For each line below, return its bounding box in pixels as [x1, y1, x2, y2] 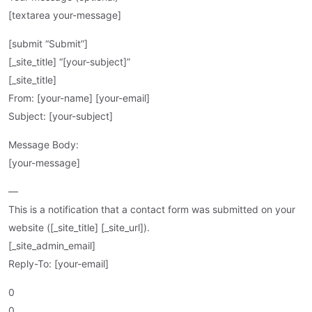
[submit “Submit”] [8, 38, 88, 50]
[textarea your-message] [8, 9, 121, 22]
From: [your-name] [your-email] [8, 92, 150, 104]
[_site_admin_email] [8, 240, 95, 252]
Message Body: [8, 139, 79, 151]
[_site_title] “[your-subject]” [8, 56, 130, 68]
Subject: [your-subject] [8, 110, 113, 123]
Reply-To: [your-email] [8, 258, 109, 270]
